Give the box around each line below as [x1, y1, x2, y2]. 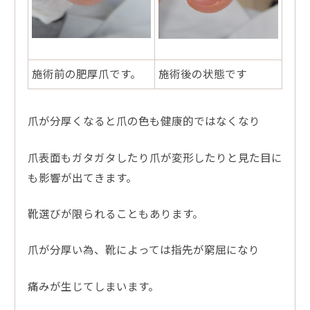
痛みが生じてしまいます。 [27, 277, 159, 293]
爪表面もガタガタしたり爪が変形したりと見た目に [27, 149, 282, 165]
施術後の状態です [158, 66, 247, 82]
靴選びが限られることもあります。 [27, 205, 203, 221]
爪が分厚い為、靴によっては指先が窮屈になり [27, 241, 259, 257]
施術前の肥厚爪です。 [31, 66, 141, 82]
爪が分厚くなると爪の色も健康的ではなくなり [27, 113, 260, 129]
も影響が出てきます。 [27, 169, 137, 185]
